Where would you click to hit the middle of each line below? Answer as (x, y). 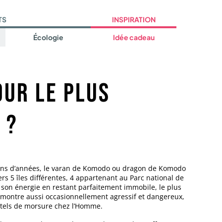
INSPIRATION (134, 19)
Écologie (48, 37)
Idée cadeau (134, 37)
